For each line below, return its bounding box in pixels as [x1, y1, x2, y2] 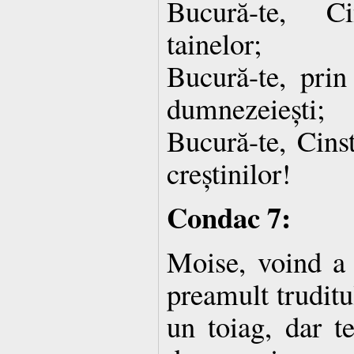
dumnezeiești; [167, 88, 325, 127]
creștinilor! [167, 153, 291, 192]
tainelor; [167, 23, 262, 62]
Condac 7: [167, 195, 291, 238]
